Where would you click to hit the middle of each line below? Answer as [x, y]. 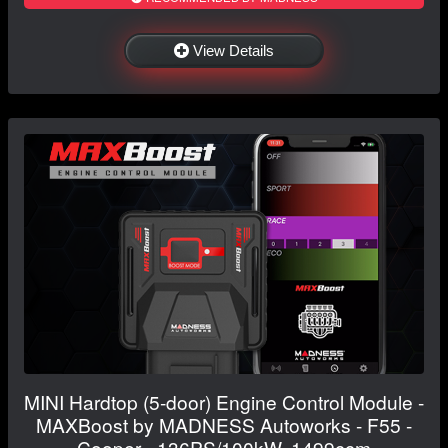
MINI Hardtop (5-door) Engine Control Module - [224, 402]
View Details [233, 51]
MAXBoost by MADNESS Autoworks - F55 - [224, 425]
